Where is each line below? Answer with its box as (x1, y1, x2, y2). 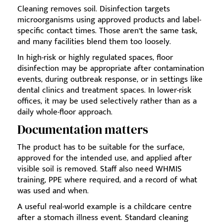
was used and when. (17, 183, 89, 198)
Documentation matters (17, 120, 148, 138)
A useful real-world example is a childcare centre (17, 199, 192, 214)
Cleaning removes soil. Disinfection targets (17, 1, 170, 16)
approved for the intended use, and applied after (17, 151, 192, 165)
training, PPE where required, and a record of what (17, 172, 197, 187)
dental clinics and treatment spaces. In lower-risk (17, 83, 191, 97)
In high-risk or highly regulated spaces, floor (17, 50, 173, 64)
